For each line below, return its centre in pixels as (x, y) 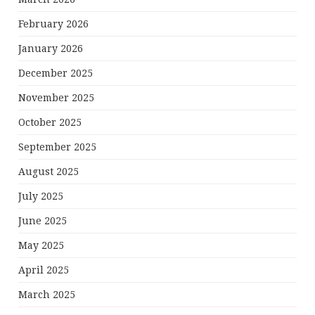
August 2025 (49, 172)
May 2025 (41, 246)
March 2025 (47, 295)
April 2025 (44, 270)
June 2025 (43, 221)
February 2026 (54, 24)
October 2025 (50, 123)
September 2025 (58, 147)
